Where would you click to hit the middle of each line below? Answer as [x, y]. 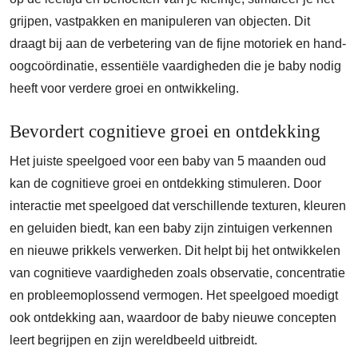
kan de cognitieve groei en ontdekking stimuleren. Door [165, 183]
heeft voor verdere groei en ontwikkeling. [124, 88]
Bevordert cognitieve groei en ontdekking [165, 131]
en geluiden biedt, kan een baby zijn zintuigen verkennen [171, 228]
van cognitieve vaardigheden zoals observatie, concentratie [177, 273]
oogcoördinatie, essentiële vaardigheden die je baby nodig [175, 66]
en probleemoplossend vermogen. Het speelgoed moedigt [174, 295]
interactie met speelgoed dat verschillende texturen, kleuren [178, 206]
